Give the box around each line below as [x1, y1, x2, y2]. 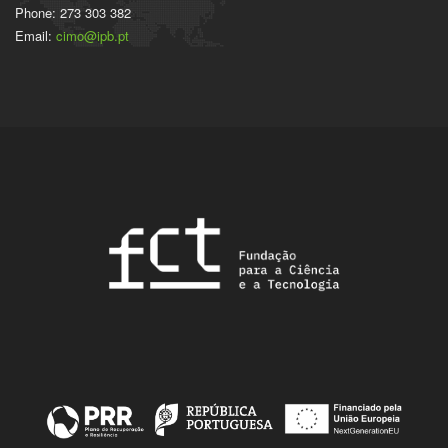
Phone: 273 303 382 [15, 3, 131, 22]
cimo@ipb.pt [56, 26, 129, 45]
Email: [15, 26, 56, 45]
